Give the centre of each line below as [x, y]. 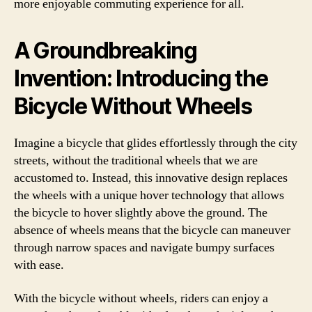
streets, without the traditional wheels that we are [136, 161]
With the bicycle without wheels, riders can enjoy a [141, 298]
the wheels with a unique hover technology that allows [149, 195]
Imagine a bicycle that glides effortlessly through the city [156, 143]
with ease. [39, 265]
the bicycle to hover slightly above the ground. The [141, 213]
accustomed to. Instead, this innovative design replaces [151, 178]
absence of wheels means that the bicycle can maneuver [152, 230]
